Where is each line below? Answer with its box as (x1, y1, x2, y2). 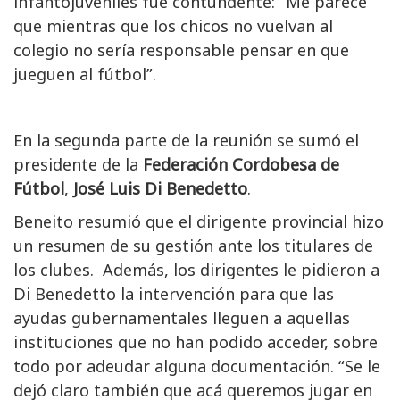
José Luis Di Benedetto (73, 178, 247, 200)
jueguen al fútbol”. (13, 63, 156, 86)
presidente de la (13, 154, 143, 176)
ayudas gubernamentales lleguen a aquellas (13, 307, 350, 329)
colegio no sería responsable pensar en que (13, 39, 349, 62)
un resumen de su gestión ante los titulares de (13, 235, 373, 257)
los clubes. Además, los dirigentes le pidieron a (13, 259, 379, 281)
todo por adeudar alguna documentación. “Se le (13, 355, 380, 378)
